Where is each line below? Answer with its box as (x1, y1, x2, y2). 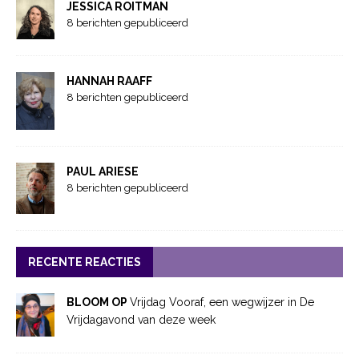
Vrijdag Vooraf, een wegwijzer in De (130, 295, 314, 309)
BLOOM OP (67, 295, 130, 309)
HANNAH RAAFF (67, 74, 152, 87)
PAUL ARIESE (67, 164, 139, 178)
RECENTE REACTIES (28, 255, 141, 268)
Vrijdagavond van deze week (67, 313, 219, 326)
